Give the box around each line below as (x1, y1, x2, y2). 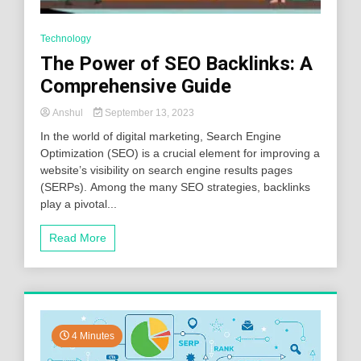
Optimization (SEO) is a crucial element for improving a (40, 146, 320, 160)
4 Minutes (69, 330, 114, 342)
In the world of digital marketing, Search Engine (40, 129, 281, 143)
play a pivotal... (40, 197, 117, 210)
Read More (49, 230, 106, 244)
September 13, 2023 (102, 106, 194, 118)
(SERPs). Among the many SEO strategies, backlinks (40, 180, 310, 193)
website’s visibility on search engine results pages (40, 163, 293, 176)
